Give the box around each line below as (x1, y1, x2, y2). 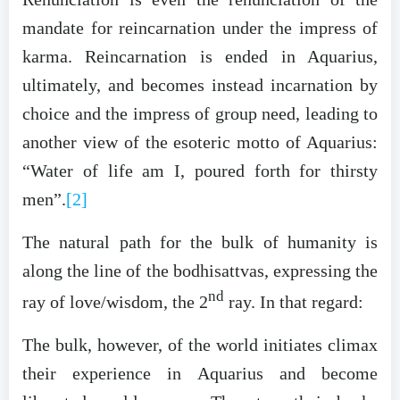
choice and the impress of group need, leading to (22, 104, 378, 124)
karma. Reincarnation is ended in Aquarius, (22, 46, 378, 67)
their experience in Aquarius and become (22, 363, 378, 384)
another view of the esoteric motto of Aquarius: (22, 132, 378, 153)
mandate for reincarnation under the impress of (22, 18, 378, 38)
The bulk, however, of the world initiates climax (22, 335, 378, 355)
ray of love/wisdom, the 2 (22, 292, 208, 312)
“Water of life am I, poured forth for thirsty (22, 161, 378, 181)
